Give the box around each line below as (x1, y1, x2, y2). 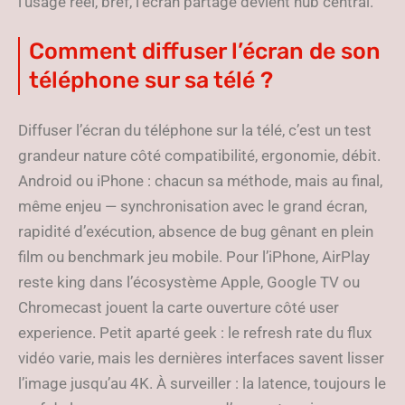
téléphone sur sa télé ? (29, 67, 273, 94)
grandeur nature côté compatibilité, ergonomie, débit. (18, 146, 381, 165)
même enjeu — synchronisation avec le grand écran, (18, 197, 367, 216)
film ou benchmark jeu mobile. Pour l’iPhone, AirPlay (18, 248, 370, 267)
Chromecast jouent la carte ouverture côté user (18, 298, 339, 317)
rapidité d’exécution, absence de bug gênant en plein (18, 222, 373, 241)
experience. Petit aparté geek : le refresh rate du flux (18, 324, 372, 343)
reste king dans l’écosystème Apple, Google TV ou (18, 273, 360, 292)
